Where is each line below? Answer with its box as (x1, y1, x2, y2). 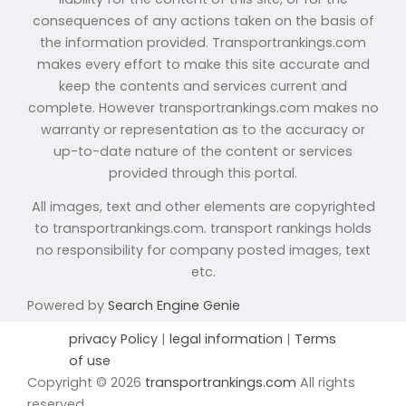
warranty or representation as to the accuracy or (41, 120, 365, 139)
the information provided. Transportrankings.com (40, 33, 366, 52)
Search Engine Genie (108, 295, 240, 314)
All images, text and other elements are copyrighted (31, 197, 375, 216)
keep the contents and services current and (59, 76, 347, 95)
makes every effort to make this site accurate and (36, 54, 370, 73)
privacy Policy (69, 329, 161, 348)
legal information (166, 329, 286, 348)
